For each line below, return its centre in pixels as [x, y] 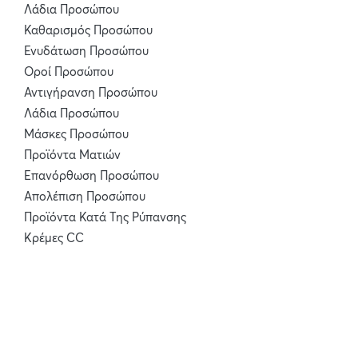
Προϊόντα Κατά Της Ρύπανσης [105, 218]
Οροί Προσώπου [69, 72]
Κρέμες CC [54, 239]
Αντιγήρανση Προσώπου [91, 93]
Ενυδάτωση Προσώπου [86, 52]
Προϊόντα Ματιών [72, 155]
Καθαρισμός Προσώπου [88, 31]
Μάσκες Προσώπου [76, 135]
